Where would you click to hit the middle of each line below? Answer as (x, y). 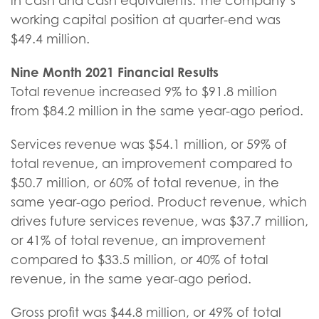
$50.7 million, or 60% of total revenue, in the (145, 183)
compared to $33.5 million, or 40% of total (140, 260)
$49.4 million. (50, 39)
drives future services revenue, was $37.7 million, (159, 221)
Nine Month (46, 72)
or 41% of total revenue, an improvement (138, 240)
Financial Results (168, 72)
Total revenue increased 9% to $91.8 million (144, 91)
